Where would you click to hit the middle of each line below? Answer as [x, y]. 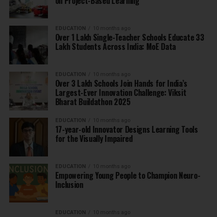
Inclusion [69, 185]
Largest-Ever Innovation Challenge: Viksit [121, 93]
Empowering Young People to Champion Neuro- [128, 176]
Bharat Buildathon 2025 [93, 102]
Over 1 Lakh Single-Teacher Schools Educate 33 [130, 38]
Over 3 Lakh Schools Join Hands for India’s [121, 84]
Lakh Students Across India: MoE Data [116, 47]
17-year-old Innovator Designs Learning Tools [126, 130]
